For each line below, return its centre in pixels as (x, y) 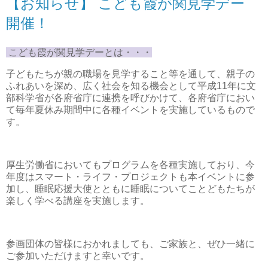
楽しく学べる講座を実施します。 (78, 200)
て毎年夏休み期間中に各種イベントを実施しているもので (130, 110)
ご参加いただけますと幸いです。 (78, 255)
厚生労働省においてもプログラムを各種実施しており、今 (130, 165)
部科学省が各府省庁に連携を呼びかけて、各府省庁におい (130, 98)
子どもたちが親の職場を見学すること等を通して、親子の (130, 74)
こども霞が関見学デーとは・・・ (79, 53)
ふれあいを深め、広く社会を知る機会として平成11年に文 (131, 86)
